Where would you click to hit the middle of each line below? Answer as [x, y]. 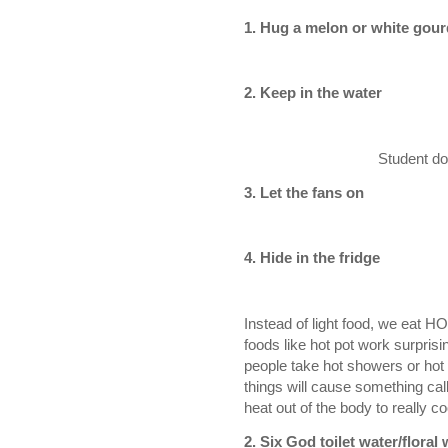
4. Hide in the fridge [312, 258]
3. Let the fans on [304, 192]
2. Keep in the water [313, 93]
